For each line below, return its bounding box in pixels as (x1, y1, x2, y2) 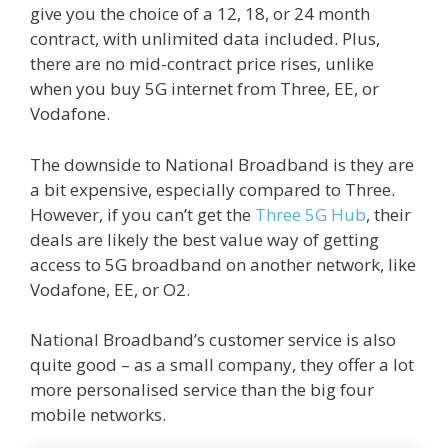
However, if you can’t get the (30, 202, 255, 226)
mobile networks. (30, 403, 166, 427)
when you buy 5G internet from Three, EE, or (30, 77, 379, 101)
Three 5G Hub (255, 202, 366, 226)
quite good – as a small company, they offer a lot (30, 353, 414, 377)
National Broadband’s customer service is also (30, 328, 396, 352)
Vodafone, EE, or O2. (30, 277, 190, 301)
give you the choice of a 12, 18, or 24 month (30, 2, 370, 26)
